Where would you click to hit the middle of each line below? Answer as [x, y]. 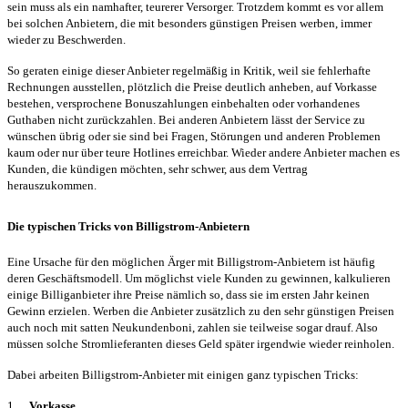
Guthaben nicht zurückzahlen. [83, 119]
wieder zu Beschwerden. [66, 39]
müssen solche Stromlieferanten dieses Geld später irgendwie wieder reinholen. [201, 344]
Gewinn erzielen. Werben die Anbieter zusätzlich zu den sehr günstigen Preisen [201, 311]
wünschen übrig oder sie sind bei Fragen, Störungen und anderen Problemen [194, 136]
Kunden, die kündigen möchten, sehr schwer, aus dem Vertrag [158, 168]
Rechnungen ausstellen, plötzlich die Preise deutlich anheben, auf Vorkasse [192, 87]
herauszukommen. [55, 185]
